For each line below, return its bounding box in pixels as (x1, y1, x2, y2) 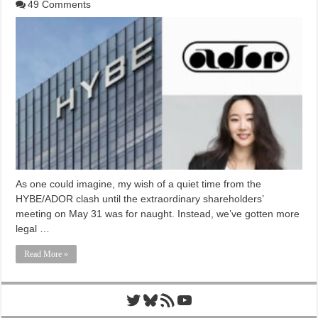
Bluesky (141, 289, 200, 309)
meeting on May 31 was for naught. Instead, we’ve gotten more (16, 208, 300, 220)
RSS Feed (158, 289, 197, 309)
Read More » (24, 249, 69, 260)
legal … (16, 223, 50, 235)
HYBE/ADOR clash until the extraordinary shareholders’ (16, 193, 264, 205)
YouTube (175, 289, 241, 309)
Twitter (124, 289, 175, 309)
